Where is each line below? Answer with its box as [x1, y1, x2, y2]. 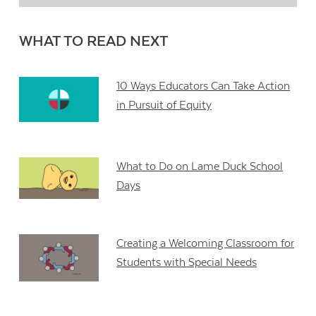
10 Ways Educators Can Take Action [116, 80, 291, 93]
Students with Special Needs [116, 255, 257, 269]
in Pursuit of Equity [116, 99, 212, 112]
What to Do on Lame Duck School [116, 159, 284, 173]
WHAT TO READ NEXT [19, 33, 169, 51]
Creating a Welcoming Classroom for [116, 236, 295, 250]
